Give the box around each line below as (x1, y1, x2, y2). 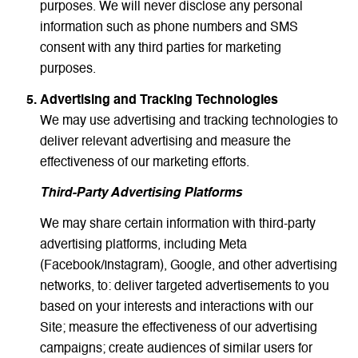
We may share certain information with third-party (39, 217, 316, 231)
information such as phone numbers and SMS (39, 22, 298, 35)
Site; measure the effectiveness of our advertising (39, 321, 317, 335)
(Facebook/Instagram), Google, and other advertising (39, 259, 337, 272)
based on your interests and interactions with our (39, 300, 313, 314)
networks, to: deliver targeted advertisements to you (39, 280, 329, 293)
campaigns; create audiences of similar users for (39, 342, 312, 356)
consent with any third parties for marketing (39, 42, 281, 56)
